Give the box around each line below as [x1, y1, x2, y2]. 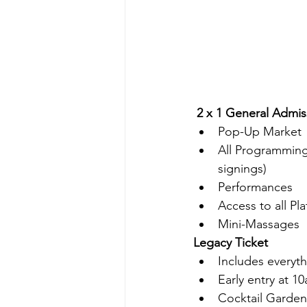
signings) [218, 161, 267, 177]
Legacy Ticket [193, 235, 268, 251]
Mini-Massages [218, 217, 299, 232]
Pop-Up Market [218, 124, 302, 140]
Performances [218, 180, 293, 195]
